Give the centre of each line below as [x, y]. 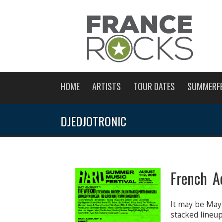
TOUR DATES [154, 86]
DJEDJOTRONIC [93, 121]
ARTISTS [107, 86]
